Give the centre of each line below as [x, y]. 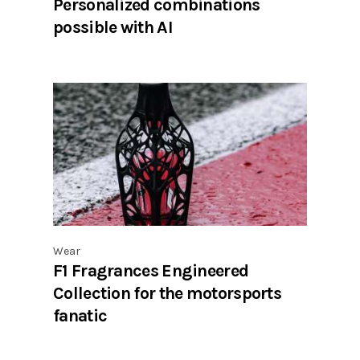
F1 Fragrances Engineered [151, 271]
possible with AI [113, 27]
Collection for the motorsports [167, 293]
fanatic [80, 316]
